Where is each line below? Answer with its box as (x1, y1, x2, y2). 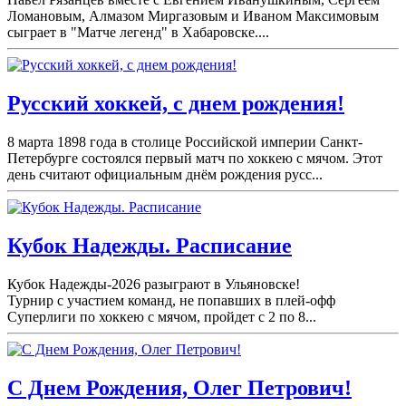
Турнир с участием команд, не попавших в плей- (7, 292, 310, 308)
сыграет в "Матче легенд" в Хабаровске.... (7, 24, 269, 41)
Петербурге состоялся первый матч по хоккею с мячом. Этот (7, 150, 382, 167)
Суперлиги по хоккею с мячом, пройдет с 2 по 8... (7, 308, 316, 324)
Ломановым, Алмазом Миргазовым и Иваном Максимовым (7, 8, 379, 24)
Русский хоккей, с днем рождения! (7, 92, 344, 116)
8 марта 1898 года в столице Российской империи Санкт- (7, 134, 362, 150)
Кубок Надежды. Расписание (7, 233, 292, 257)
